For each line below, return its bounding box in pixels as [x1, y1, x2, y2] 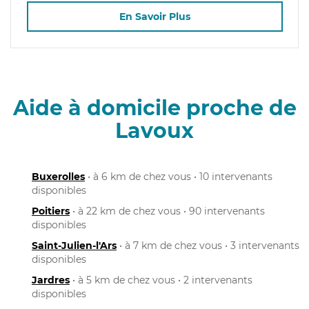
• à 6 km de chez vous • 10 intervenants [85, 170, 272, 183]
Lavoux [115, 117, 194, 143]
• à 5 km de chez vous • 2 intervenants [70, 273, 252, 286]
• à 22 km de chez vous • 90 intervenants [70, 204, 265, 217]
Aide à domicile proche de [12, 94, 297, 121]
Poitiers [32, 204, 70, 217]
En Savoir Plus [119, 10, 190, 23]
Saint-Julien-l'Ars [32, 239, 117, 252]
